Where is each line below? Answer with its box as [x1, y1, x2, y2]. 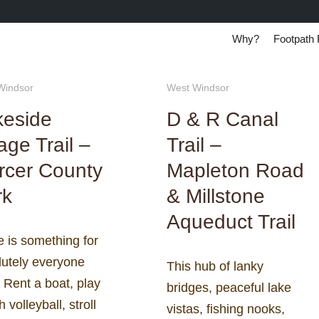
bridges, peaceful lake [167, 280, 291, 295]
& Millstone [167, 184, 265, 208]
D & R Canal [167, 108, 278, 131]
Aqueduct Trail [167, 210, 296, 234]
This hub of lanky [167, 258, 263, 273]
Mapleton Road [167, 159, 304, 182]
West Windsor [167, 82, 229, 93]
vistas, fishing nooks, [167, 301, 285, 316]
